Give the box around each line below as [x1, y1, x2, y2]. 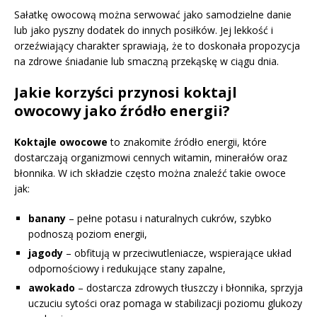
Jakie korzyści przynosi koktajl [14, 82, 237, 102]
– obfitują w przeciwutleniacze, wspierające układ [63, 246, 292, 260]
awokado [28, 280, 75, 294]
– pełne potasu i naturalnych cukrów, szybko [66, 211, 272, 225]
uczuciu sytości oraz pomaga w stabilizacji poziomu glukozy [28, 296, 302, 310]
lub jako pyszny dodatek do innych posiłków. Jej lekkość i [14, 23, 273, 37]
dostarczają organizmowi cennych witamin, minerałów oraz [14, 150, 287, 164]
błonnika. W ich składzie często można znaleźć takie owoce [14, 166, 286, 180]
